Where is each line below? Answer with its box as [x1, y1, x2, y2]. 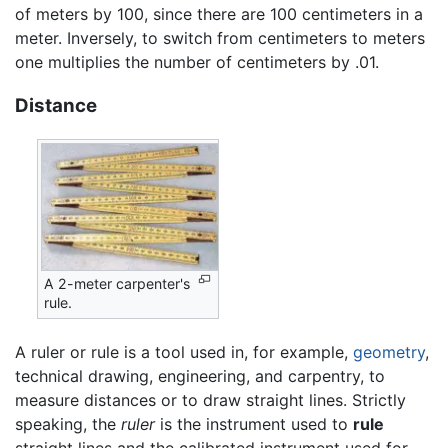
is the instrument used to [155, 413, 353, 434]
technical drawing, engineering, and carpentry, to [15, 365, 385, 386]
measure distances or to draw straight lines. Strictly [15, 389, 406, 410]
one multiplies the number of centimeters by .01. [15, 51, 379, 72]
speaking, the [15, 413, 121, 434]
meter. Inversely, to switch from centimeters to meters [15, 27, 425, 48]
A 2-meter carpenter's [44, 275, 191, 293]
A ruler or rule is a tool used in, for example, [15, 341, 353, 362]
